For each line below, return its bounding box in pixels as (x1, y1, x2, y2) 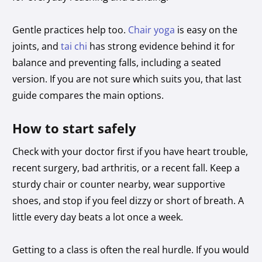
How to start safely (12, 119, 137, 137)
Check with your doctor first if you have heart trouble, (12, 144, 249, 158)
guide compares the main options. (12, 88, 164, 102)
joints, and (12, 39, 61, 53)
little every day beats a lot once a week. (12, 210, 184, 223)
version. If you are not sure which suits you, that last (12, 72, 242, 85)
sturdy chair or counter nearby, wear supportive (12, 177, 226, 191)
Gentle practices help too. (12, 23, 129, 36)
